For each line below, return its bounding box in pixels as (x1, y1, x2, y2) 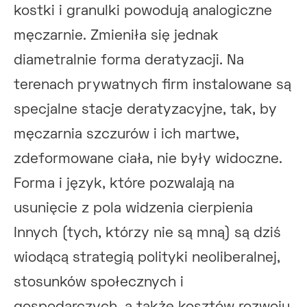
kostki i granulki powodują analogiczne (14, 5, 272, 18)
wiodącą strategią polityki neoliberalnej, (14, 251, 280, 265)
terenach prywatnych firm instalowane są (14, 79, 291, 92)
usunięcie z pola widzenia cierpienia (14, 202, 253, 215)
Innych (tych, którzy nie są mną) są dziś (14, 227, 281, 240)
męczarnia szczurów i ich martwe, (14, 128, 239, 141)
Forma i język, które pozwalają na (14, 177, 234, 191)
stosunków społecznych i (14, 276, 184, 289)
